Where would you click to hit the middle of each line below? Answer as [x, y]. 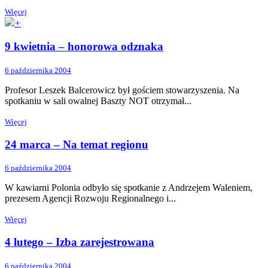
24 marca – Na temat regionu [77, 144]
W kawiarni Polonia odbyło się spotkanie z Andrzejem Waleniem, [129, 188]
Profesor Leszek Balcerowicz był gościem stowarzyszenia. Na [122, 90]
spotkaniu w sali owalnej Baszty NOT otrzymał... [98, 100]
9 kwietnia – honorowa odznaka [84, 47]
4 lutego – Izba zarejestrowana [80, 242]
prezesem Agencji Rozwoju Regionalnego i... [90, 199]
